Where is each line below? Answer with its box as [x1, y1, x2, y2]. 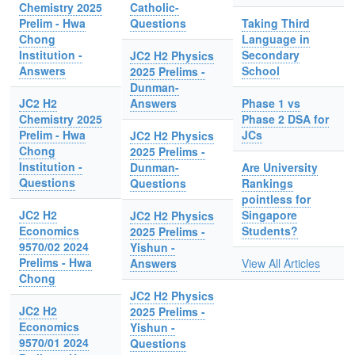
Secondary [241, 47, 300, 63]
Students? [241, 223, 298, 239]
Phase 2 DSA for [241, 111, 329, 127]
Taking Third [241, 15, 310, 31]
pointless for [241, 191, 311, 207]
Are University [241, 159, 318, 175]
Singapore [241, 207, 297, 223]
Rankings [241, 175, 293, 191]
